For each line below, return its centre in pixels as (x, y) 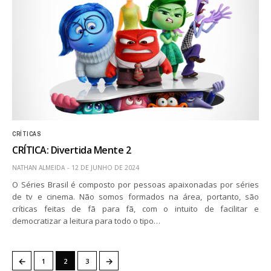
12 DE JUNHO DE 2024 (105, 167)
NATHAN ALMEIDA (38, 167)
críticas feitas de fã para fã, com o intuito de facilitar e (135, 208)
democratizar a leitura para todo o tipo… (87, 220)
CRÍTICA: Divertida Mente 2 (72, 150)
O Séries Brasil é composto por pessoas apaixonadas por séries (135, 184)
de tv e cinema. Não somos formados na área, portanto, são (135, 196)
